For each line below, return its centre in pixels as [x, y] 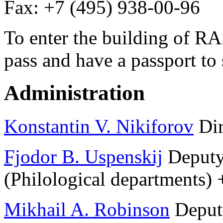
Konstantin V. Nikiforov [99, 126]
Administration [74, 93]
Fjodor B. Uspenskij [83, 157]
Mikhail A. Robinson [87, 210]
